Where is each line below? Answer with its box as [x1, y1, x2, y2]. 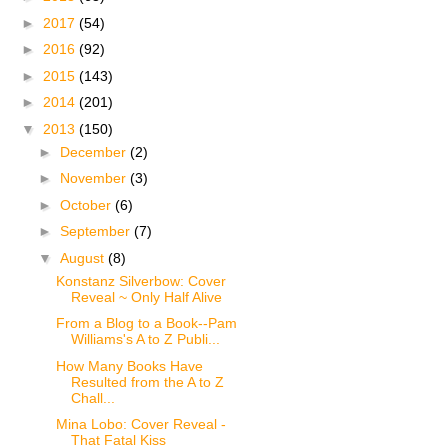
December [59, 143, 130, 160]
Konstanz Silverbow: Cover [55, 272, 226, 289]
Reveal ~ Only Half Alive [70, 288, 222, 305]
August [59, 249, 108, 266]
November [59, 170, 130, 187]
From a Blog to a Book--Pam [55, 315, 237, 332]
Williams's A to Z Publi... [70, 331, 220, 348]
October [59, 196, 115, 213]
